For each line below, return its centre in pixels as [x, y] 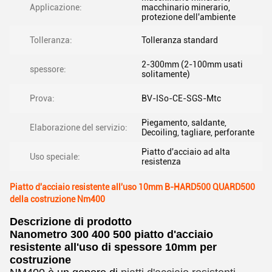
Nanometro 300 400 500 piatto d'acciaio [111, 234]
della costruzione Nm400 [57, 199]
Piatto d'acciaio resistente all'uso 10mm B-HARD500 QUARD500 [132, 187]
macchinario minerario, [186, 7]
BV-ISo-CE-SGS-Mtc [181, 98]
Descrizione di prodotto [71, 222]
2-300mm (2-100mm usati [192, 64]
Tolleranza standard [180, 40]
